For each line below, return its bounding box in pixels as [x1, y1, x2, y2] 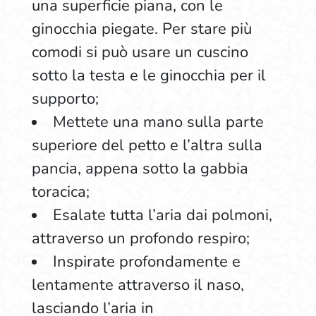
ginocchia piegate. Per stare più [31, 18, 252, 39]
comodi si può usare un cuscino [31, 42, 248, 63]
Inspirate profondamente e [52, 251, 241, 272]
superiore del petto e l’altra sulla [31, 135, 262, 156]
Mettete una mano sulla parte [52, 111, 264, 133]
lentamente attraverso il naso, [31, 274, 244, 296]
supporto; [31, 88, 99, 109]
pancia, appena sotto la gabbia [31, 158, 248, 179]
